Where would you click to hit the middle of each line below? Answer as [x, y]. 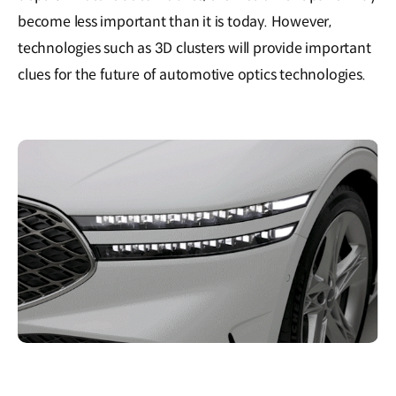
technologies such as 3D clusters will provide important [194, 49]
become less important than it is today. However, [175, 22]
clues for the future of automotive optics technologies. [192, 75]
